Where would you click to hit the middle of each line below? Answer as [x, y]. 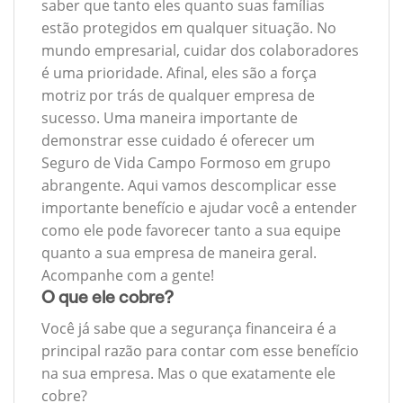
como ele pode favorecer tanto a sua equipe [191, 231]
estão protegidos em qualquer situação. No [189, 28]
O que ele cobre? [107, 298]
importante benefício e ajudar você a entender [199, 208]
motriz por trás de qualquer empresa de [178, 96]
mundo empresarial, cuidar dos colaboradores [200, 51]
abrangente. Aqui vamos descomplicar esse [189, 186]
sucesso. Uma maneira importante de [170, 118]
